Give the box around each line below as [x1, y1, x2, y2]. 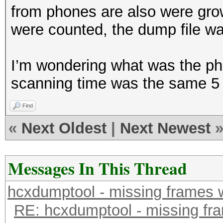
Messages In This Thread [8, 156, 187, 180]
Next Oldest [21, 119, 107, 137]
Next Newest [120, 119, 211, 137]
